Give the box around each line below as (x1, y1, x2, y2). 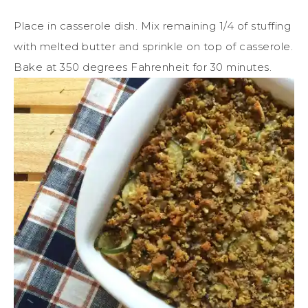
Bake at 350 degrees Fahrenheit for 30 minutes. (14, 60, 272, 74)
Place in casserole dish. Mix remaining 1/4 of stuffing (14, 19, 291, 32)
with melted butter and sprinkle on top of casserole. (14, 39, 293, 53)
